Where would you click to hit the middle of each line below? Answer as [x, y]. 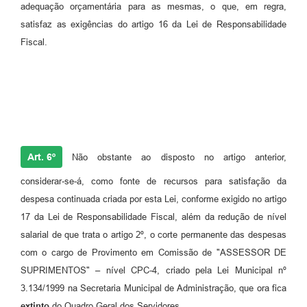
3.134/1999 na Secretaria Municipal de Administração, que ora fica [153, 288]
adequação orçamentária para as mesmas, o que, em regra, [153, 7]
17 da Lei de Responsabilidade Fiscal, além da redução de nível [153, 217]
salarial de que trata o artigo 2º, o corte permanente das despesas [153, 235]
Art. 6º [41, 157]
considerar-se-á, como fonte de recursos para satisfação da [153, 182]
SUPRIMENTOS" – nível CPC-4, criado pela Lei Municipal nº [153, 271]
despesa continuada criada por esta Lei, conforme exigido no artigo [153, 199]
